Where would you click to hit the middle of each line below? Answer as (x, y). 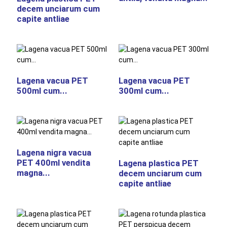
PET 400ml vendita (53, 163)
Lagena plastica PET (158, 163)
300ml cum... (144, 91)
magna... (33, 173)
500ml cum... (42, 91)
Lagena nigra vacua (54, 153)
